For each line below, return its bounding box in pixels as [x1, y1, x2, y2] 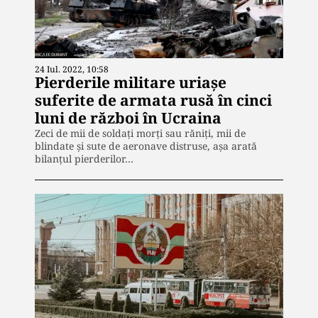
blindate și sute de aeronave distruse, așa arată [35, 139, 257, 153]
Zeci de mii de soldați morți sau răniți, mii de [35, 126, 246, 141]
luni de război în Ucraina [35, 108, 221, 128]
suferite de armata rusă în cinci [35, 90, 272, 111]
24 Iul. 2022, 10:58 [35, 63, 109, 76]
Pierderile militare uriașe [35, 72, 226, 93]
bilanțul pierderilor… [35, 152, 133, 166]
